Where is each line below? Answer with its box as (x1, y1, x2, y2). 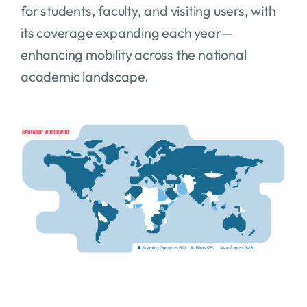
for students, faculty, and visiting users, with (20, 1, 276, 19)
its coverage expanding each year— (20, 23, 233, 41)
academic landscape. (20, 67, 149, 85)
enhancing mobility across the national (20, 45, 247, 63)
